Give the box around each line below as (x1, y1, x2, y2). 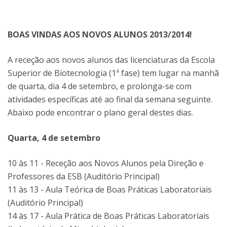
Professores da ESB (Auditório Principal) (8, 171, 160, 182)
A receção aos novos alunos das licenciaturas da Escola (8, 54, 215, 65)
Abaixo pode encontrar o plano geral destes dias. (8, 107, 193, 118)
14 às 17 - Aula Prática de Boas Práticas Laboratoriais (8, 210, 209, 221)
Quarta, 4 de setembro (8, 132, 100, 143)
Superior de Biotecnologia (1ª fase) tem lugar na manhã (8, 67, 219, 79)
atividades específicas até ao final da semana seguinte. (8, 94, 212, 105)
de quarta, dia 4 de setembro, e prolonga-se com (8, 81, 192, 92)
